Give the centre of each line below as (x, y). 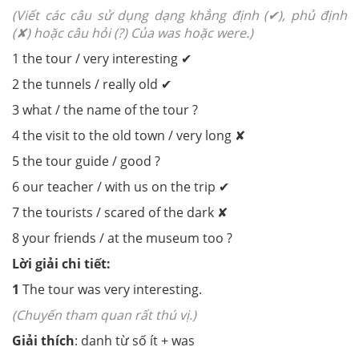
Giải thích (43, 340)
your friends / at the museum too (125, 238)
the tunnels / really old (92, 84)
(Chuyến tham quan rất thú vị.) (104, 315)
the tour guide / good (89, 161)
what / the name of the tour (107, 109)
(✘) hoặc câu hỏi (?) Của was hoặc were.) (133, 32)
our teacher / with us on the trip (121, 186)
